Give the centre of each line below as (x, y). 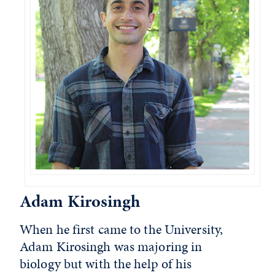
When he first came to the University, (122, 229)
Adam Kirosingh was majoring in (111, 246)
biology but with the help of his (106, 263)
